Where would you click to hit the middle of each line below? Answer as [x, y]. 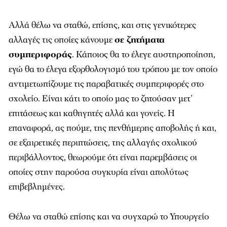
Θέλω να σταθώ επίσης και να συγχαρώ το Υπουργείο [109, 217]
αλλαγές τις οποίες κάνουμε [62, 40]
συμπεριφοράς [40, 54]
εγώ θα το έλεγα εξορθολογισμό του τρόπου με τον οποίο [113, 69]
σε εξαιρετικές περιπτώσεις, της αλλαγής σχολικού [103, 143]
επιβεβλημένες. [37, 187]
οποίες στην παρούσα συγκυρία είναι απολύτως [99, 172]
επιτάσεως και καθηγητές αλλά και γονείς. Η [92, 113]
